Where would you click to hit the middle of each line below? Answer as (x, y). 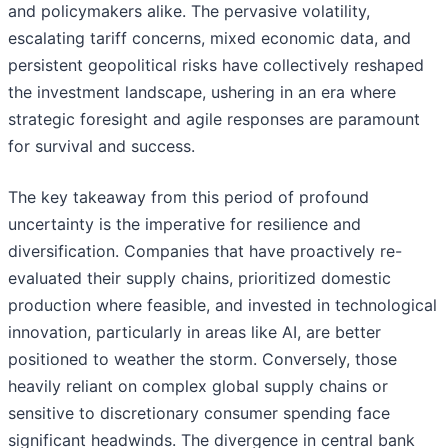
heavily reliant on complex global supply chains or (198, 386)
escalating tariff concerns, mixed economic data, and (209, 38)
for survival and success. (101, 146)
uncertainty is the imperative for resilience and (184, 224)
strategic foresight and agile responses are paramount (214, 119)
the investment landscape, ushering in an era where (202, 92)
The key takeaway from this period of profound (188, 197)
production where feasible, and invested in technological (222, 305)
